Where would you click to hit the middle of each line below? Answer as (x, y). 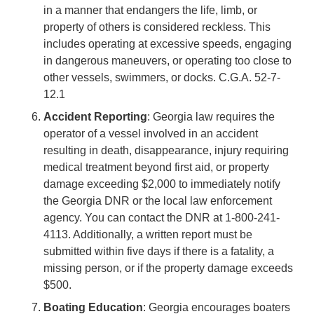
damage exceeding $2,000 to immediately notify (162, 184)
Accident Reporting (96, 116)
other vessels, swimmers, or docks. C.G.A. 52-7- (162, 77)
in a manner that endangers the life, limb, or (151, 10)
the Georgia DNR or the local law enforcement (158, 200)
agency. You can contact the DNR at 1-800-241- (162, 217)
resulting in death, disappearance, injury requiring (166, 150)
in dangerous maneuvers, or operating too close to (168, 60)
